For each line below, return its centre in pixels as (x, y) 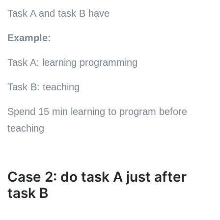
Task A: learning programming (72, 62)
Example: (29, 38)
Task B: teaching (43, 87)
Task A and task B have (58, 13)
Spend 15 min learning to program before (97, 111)
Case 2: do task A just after (97, 177)
